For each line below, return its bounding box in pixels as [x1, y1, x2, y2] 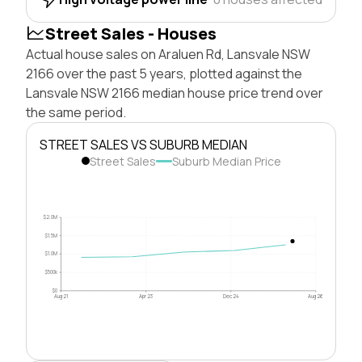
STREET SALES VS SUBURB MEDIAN [40, 135, 247, 154]
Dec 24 [222, 292, 239, 300]
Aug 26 [308, 292, 324, 300]
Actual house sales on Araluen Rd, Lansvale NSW [26, 44, 310, 63]
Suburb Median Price [171, 153, 281, 169]
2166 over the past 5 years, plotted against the [26, 64, 302, 82]
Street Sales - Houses [45, 22, 217, 44]
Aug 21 [54, 292, 69, 300]
